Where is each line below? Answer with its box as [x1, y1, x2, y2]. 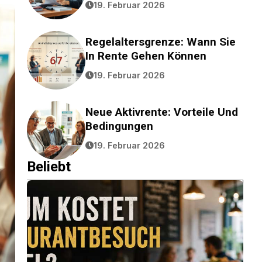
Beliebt [27, 158, 71, 175]
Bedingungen [85, 119, 153, 133]
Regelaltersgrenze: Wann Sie [85, 35, 236, 49]
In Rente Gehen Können [85, 49, 206, 63]
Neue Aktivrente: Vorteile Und [85, 105, 238, 119]
